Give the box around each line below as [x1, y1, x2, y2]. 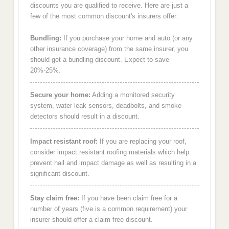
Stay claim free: [30, 194, 79, 202]
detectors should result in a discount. [30, 112, 140, 121]
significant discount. [30, 169, 89, 177]
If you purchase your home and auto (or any [61, 34, 193, 42]
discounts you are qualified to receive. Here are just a [30, 2, 188, 10]
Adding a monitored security [90, 91, 175, 99]
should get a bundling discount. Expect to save [30, 55, 169, 63]
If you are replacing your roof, [97, 137, 187, 145]
